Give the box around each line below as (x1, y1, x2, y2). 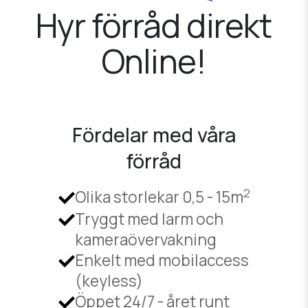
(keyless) (74, 270, 143, 292)
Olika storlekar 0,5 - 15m (74, 186, 243, 208)
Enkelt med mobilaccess (74, 250, 249, 272)
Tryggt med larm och (74, 208, 223, 230)
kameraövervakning (74, 229, 217, 251)
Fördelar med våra (72, 121, 236, 149)
